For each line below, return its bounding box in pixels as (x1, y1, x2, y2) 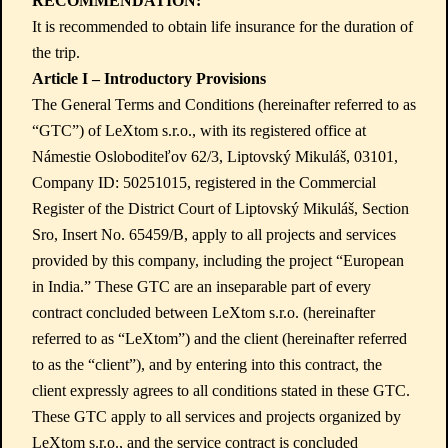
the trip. (32, 44, 80, 61)
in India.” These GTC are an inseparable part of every (32, 278, 371, 295)
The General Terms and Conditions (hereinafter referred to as (32, 96, 416, 113)
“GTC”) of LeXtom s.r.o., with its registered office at (32, 122, 366, 139)
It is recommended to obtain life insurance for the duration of (32, 18, 413, 35)
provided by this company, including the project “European (32, 252, 404, 269)
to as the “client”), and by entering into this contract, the (32, 356, 382, 373)
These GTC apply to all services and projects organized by (32, 408, 401, 425)
